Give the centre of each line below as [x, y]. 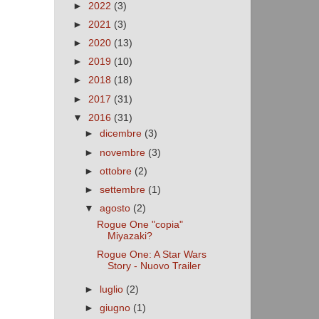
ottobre [117, 171]
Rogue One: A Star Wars [151, 254]
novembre [124, 152]
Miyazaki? [130, 236]
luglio [113, 289]
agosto [117, 208]
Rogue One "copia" [140, 224]
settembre [124, 189]
